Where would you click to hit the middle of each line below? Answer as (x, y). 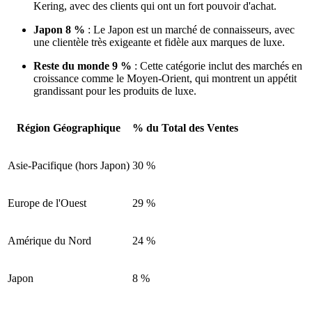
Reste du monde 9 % (83, 66)
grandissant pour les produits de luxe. (115, 91)
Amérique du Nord (49, 241)
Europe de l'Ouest (47, 203)
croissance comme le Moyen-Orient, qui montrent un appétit (165, 79)
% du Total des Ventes (185, 128)
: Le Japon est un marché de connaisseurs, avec (190, 30)
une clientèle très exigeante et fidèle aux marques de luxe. (159, 42)
